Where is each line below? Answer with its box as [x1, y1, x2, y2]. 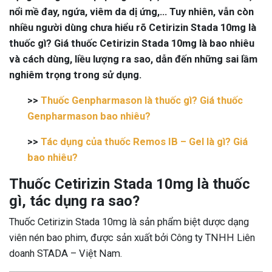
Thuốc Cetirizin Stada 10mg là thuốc [9, 175, 250, 192]
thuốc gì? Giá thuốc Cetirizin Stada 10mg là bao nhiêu [9, 38, 254, 49]
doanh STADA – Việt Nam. [9, 248, 122, 259]
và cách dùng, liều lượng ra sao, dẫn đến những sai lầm [9, 53, 257, 65]
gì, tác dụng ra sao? [9, 192, 140, 209]
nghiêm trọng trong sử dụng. [9, 69, 141, 81]
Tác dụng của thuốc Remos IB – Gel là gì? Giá [41, 136, 248, 148]
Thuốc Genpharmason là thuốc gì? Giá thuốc [41, 95, 243, 106]
